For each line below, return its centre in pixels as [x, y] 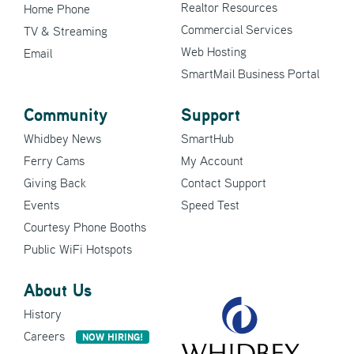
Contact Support [224, 183]
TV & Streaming [66, 31]
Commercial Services [237, 30]
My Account [212, 161]
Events [41, 205]
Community [66, 115]
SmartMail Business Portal [250, 74]
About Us [58, 290]
